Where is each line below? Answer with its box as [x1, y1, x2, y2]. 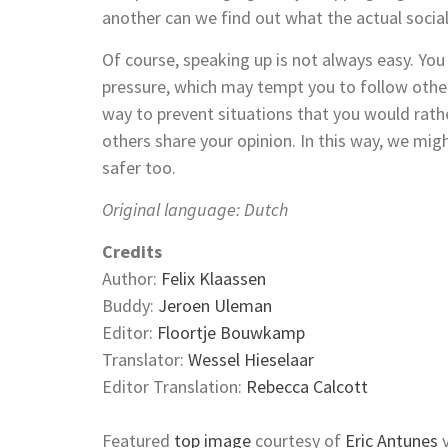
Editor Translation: [102, 374, 246, 398]
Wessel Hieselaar [188, 347, 314, 371]
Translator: [102, 347, 188, 371]
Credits [102, 239, 162, 263]
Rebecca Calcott [246, 374, 368, 398]
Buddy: [102, 293, 158, 317]
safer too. [102, 155, 176, 179]
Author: [102, 266, 161, 290]
